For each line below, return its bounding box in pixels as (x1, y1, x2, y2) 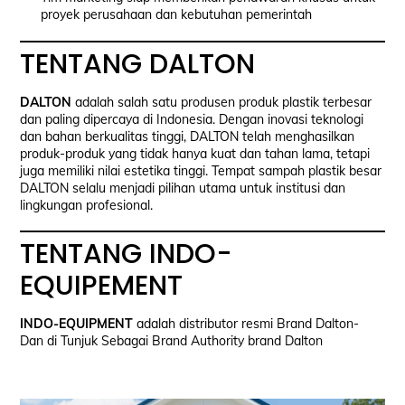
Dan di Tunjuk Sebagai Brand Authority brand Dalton (20, 333, 324, 350)
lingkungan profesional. (20, 197, 154, 214)
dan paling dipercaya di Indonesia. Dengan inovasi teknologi (20, 111, 364, 128)
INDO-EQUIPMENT (20, 316, 134, 333)
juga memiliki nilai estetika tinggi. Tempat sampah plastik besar (20, 163, 382, 180)
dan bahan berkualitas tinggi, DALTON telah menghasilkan (20, 128, 355, 146)
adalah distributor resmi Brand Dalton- (133, 316, 360, 333)
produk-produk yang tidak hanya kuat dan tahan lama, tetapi (20, 146, 371, 163)
